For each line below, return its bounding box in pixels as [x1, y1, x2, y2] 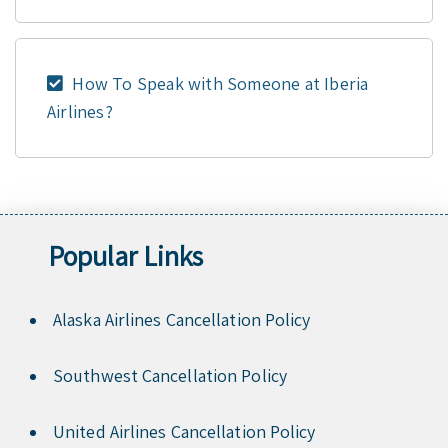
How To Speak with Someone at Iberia [68, 71, 369, 95]
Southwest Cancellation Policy [53, 364, 287, 388]
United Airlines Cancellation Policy [53, 420, 316, 444]
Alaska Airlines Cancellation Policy [53, 308, 311, 332]
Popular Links [48, 237, 204, 275]
